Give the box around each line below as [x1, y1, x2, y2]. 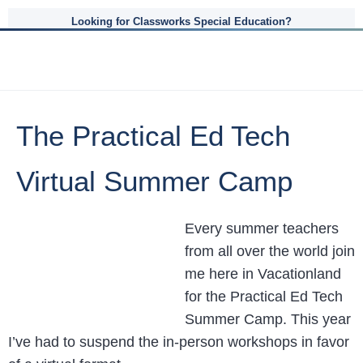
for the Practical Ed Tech [185, 288, 343, 305]
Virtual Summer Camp [16, 165, 293, 197]
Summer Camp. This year [185, 311, 351, 327]
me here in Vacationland [185, 266, 341, 282]
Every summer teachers [185, 220, 339, 237]
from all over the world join [185, 243, 355, 259]
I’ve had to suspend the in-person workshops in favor [8, 334, 349, 350]
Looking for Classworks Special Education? [71, 15, 292, 28]
